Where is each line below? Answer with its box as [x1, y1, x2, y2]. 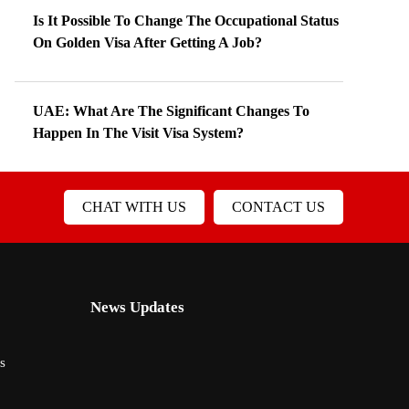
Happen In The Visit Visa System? [33, 125, 244, 141]
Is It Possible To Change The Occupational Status [33, 13, 339, 28]
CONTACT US [232, 199, 325, 215]
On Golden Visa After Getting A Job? [33, 35, 262, 50]
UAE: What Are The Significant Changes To [33, 103, 309, 119]
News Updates [89, 299, 184, 316]
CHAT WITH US [82, 199, 186, 215]
